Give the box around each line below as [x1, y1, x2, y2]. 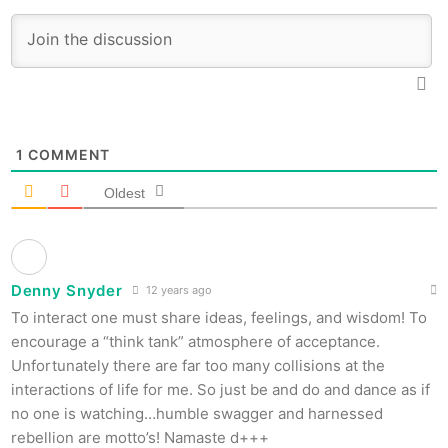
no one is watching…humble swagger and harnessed [11, 404, 383, 424]
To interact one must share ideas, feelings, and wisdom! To [11, 308, 427, 328]
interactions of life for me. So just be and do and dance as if [11, 380, 430, 400]
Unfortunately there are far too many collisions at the [11, 356, 385, 376]
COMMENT [24, 146, 110, 164]
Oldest [104, 185, 145, 202]
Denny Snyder [11, 281, 123, 301]
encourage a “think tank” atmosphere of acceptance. [11, 332, 380, 352]
